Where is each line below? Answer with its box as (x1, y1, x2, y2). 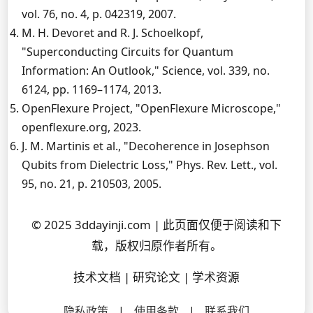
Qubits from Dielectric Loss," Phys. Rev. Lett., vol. (22, 157, 277, 173)
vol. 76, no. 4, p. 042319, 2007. (22, 6, 176, 22)
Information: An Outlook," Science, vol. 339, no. (22, 63, 270, 78)
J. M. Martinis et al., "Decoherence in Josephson (22, 138, 270, 154)
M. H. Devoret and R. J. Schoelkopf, (22, 25, 203, 41)
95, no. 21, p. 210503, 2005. (22, 176, 161, 191)
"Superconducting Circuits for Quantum (22, 44, 233, 59)
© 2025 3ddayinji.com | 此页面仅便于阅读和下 (31, 217, 282, 233)
